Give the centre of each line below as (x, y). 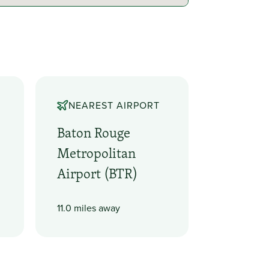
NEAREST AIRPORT (114, 105)
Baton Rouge (94, 133)
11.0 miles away (89, 207)
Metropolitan (97, 153)
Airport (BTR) (98, 174)
